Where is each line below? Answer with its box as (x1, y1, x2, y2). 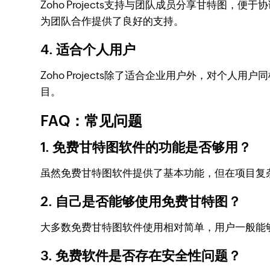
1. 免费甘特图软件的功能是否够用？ (40, 140, 252, 155)
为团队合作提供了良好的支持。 (40, 15, 184, 27)
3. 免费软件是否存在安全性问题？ (40, 248, 242, 263)
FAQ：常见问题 (40, 113, 143, 129)
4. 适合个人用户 (40, 42, 136, 57)
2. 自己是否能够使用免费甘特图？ (40, 194, 242, 209)
